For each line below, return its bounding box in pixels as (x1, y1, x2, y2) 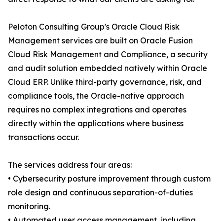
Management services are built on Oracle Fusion (8, 36, 193, 46)
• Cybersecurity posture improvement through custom (8, 174, 211, 184)
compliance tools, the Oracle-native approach (8, 91, 184, 101)
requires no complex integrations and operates (8, 105, 186, 115)
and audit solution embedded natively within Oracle (8, 63, 207, 74)
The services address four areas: (8, 160, 132, 170)
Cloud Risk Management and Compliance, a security (8, 49, 208, 60)
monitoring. (8, 201, 50, 212)
